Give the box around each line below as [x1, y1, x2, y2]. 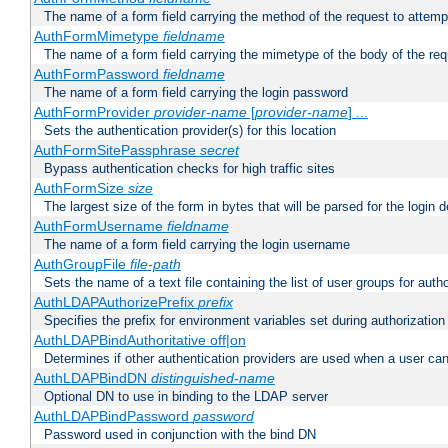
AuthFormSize [33, 180, 128, 197]
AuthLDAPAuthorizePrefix [33, 294, 198, 311]
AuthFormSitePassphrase [33, 142, 200, 159]
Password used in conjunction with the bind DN [44, 427, 316, 443]
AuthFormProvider [33, 104, 154, 121]
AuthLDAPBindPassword [33, 408, 193, 425]
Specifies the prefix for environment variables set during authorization [44, 313, 445, 329]
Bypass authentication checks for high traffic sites [44, 161, 335, 177]
